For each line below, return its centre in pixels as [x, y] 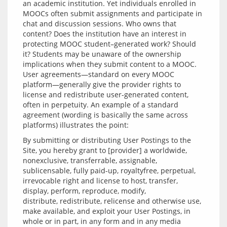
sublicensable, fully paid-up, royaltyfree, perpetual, [109, 171]
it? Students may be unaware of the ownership [102, 54]
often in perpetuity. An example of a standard [101, 105]
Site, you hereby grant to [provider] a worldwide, [105, 150]
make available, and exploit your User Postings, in [107, 211]
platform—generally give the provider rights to [102, 84]
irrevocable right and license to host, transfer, [100, 181]
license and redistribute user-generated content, [106, 94]
